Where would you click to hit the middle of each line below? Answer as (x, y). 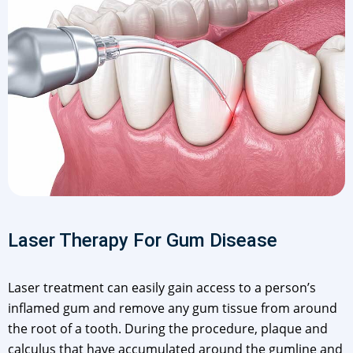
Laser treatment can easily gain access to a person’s (162, 288)
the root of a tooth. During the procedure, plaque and (168, 329)
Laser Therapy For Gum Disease (143, 241)
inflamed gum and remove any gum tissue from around (173, 308)
